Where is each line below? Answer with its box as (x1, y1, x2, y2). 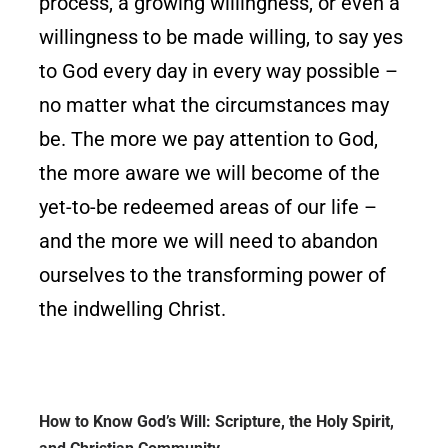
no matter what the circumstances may (39, 92, 390, 117)
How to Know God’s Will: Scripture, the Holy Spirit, (39, 411, 395, 431)
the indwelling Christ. (39, 296, 227, 321)
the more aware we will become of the (39, 160, 381, 185)
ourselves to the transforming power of (39, 262, 387, 287)
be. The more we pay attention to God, (39, 126, 379, 151)
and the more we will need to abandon (39, 228, 379, 253)
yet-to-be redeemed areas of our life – (39, 194, 378, 219)
